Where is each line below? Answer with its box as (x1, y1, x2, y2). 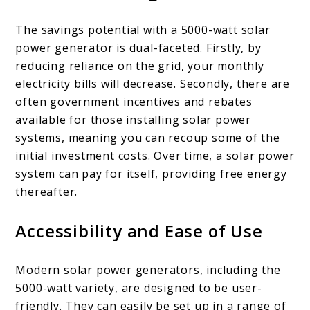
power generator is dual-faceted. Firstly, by (15, 39, 262, 55)
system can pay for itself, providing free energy (15, 165, 287, 181)
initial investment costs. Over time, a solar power (15, 147, 295, 163)
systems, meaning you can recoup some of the (15, 129, 280, 145)
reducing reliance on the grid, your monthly (15, 57, 264, 73)
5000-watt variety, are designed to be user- (15, 280, 262, 295)
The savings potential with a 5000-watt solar (15, 21, 271, 37)
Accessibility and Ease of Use (15, 219, 263, 242)
